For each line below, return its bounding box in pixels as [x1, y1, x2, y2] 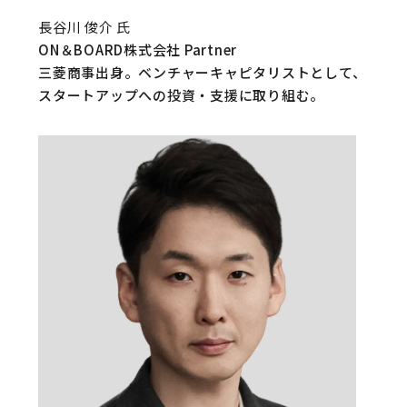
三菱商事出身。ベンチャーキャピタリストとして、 [38, 63, 367, 82]
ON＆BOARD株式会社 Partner [38, 40, 237, 59]
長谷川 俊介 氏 [38, 17, 131, 36]
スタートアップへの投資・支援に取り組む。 [38, 85, 324, 104]
